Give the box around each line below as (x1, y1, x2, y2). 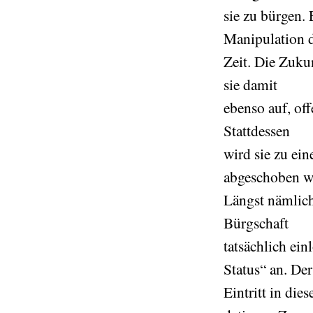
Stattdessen (224, 120, 290, 140)
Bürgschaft (224, 212, 289, 233)
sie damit (224, 74, 277, 94)
